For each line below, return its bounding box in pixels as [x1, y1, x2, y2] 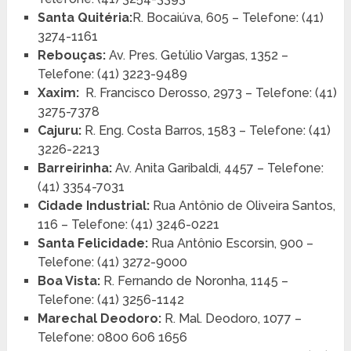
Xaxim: [37, 85, 82, 100]
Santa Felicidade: [37, 235, 148, 251]
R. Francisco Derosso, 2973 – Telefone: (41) [85, 85, 337, 100]
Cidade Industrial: [37, 197, 153, 213]
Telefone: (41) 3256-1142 [37, 291, 184, 307]
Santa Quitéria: [37, 9, 132, 25]
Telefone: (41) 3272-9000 [37, 254, 187, 270]
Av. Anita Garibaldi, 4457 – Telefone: [114, 160, 324, 175]
